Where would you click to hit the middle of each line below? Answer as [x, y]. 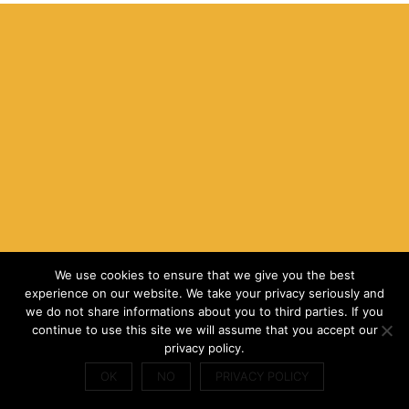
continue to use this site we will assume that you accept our [204, 330]
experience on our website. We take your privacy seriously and [204, 293]
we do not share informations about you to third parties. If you [204, 311]
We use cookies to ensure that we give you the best [204, 275]
